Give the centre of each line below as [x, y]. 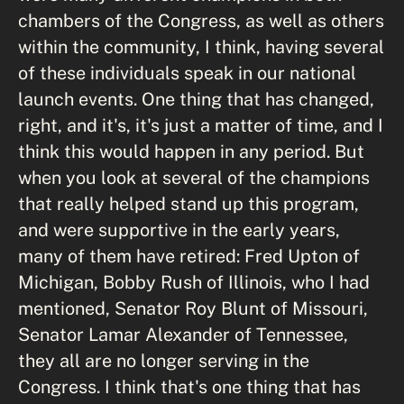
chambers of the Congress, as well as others [201, 20]
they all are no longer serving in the [164, 360]
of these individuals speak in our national [187, 73]
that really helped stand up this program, [188, 203]
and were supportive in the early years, [179, 230]
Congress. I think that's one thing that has [189, 386]
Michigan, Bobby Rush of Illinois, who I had [194, 282]
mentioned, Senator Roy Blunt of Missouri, [193, 308]
